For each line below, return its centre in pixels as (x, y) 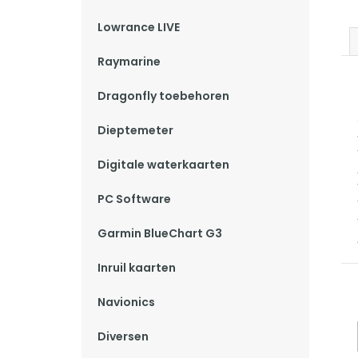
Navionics (126, 302)
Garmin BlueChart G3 (160, 233)
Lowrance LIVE (139, 27)
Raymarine (129, 62)
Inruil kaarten (137, 268)
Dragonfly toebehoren (163, 96)
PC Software (134, 199)
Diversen (123, 336)
